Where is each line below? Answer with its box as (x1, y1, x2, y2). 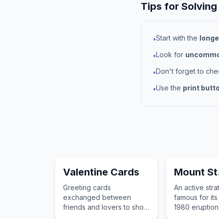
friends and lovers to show (63, 203, 149, 211)
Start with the (156, 34, 199, 42)
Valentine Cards (63, 166, 139, 178)
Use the (156, 84, 183, 92)
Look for (156, 50, 185, 59)
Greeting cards (63, 183, 111, 192)
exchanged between (63, 193, 131, 201)
